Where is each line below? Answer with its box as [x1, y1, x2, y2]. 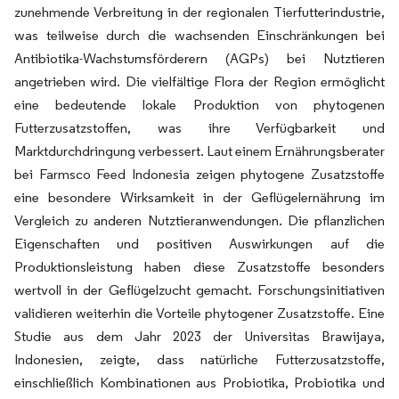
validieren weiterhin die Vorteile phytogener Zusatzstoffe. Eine [14, 305, 385, 322]
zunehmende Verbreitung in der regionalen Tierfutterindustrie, [14, 4, 385, 20]
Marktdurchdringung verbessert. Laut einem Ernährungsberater [14, 142, 385, 159]
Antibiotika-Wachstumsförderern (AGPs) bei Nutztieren [14, 50, 385, 67]
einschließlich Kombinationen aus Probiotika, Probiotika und [14, 374, 385, 391]
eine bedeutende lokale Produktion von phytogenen [14, 96, 385, 113]
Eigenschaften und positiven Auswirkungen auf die [14, 235, 385, 252]
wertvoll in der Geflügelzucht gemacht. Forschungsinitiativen [14, 281, 385, 298]
